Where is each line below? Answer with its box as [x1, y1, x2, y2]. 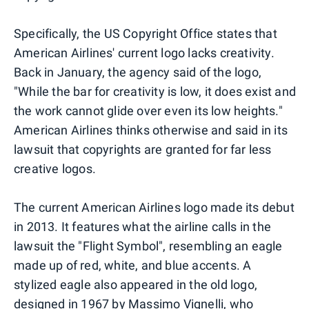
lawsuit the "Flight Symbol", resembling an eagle [14, 238, 283, 253]
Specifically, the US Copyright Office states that [14, 26, 277, 41]
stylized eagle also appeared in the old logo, [14, 277, 258, 292]
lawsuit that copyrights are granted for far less [14, 141, 272, 157]
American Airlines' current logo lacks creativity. [14, 45, 275, 60]
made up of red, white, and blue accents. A [14, 257, 252, 272]
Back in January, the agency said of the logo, [14, 64, 262, 79]
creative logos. [14, 161, 96, 176]
